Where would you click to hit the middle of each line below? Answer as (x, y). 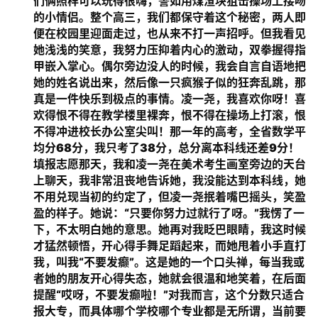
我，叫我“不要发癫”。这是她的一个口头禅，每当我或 (169, 262)
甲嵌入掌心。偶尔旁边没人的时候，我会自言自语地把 (170, 66)
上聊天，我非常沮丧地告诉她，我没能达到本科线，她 (170, 180)
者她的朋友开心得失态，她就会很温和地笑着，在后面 (170, 278)
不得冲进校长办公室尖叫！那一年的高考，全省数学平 (170, 131)
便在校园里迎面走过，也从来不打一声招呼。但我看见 (170, 33)
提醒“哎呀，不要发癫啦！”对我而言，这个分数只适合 (169, 295)
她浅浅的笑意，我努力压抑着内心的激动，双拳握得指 (170, 50)
